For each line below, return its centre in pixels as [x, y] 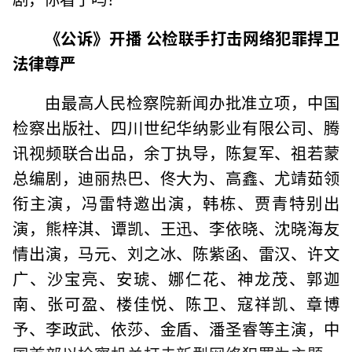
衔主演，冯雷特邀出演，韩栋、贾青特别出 [176, 202]
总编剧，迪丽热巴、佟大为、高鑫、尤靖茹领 [176, 177]
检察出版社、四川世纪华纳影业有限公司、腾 [176, 127]
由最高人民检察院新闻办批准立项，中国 [192, 102]
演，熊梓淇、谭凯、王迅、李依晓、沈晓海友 [176, 227]
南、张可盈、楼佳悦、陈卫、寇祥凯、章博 [176, 303]
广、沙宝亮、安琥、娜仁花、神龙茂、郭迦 [176, 278]
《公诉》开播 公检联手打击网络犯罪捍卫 [192, 37]
